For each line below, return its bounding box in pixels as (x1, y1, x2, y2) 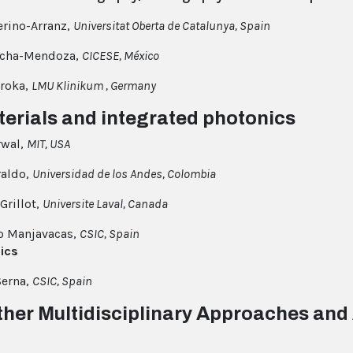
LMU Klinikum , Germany (32, 78, 156, 94)
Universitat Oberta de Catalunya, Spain (73, 18, 270, 34)
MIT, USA (27, 136, 70, 152)
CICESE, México (82, 48, 159, 64)
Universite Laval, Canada (43, 196, 168, 212)
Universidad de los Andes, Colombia (32, 166, 216, 182)
